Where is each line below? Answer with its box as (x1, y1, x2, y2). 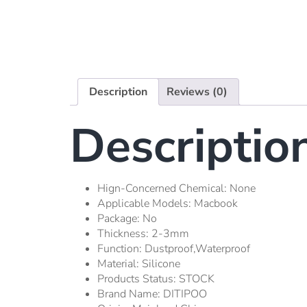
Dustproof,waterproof (145, 241, 250, 257)
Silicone (142, 256, 180, 272)
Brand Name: (97, 286, 163, 302)
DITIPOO (163, 286, 207, 302)
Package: (97, 211, 143, 227)
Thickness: (97, 226, 151, 242)
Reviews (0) (167, 84, 228, 100)
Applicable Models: (97, 196, 194, 212)
